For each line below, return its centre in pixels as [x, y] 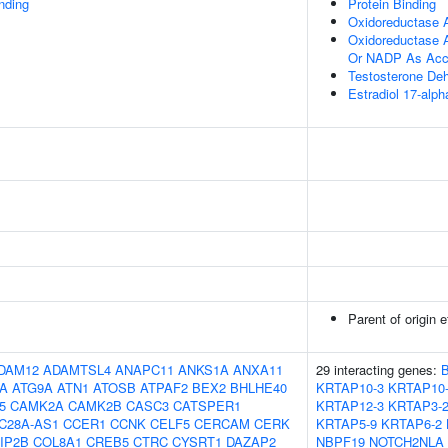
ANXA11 [258, 369]
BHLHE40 [258, 387]
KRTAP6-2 [411, 423]
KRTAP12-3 [350, 405]
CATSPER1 [207, 405]
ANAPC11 [144, 369]
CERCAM [222, 423]
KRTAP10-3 [350, 387]
